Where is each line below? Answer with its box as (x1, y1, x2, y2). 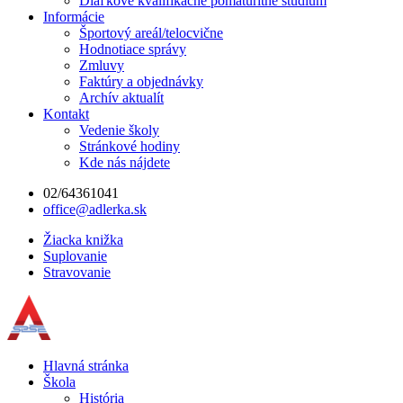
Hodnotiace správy (79, 41, 186, 57)
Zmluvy (79, 58, 124, 73)
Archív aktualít (79, 90, 164, 105)
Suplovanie (43, 248, 107, 264)
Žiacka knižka (43, 232, 123, 247)
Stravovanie (43, 264, 111, 280)
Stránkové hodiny (79, 139, 180, 154)
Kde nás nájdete (79, 155, 170, 170)
